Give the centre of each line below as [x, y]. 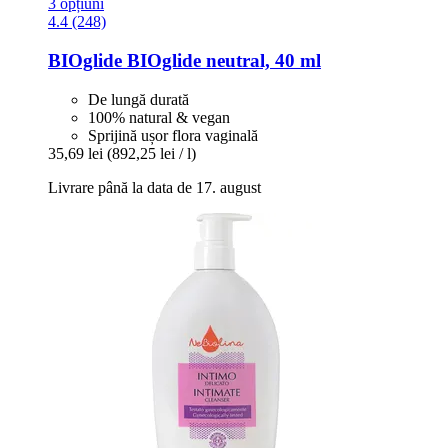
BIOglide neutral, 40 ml [221, 61]
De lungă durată [138, 99]
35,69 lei [75, 153]
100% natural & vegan [159, 117]
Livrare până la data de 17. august [154, 187]
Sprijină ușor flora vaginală [173, 135]
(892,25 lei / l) [151, 153]
